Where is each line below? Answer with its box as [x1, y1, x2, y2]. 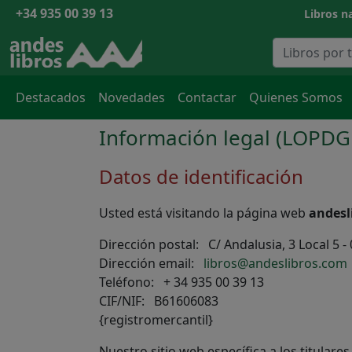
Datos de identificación [99, 163, 303, 189]
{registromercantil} [99, 311, 213, 328]
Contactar [178, 89, 236, 107]
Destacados [16, 89, 86, 107]
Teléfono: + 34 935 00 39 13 [99, 273, 264, 291]
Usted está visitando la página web [99, 204, 309, 222]
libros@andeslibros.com [203, 255, 347, 272]
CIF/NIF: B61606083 [99, 292, 218, 310]
